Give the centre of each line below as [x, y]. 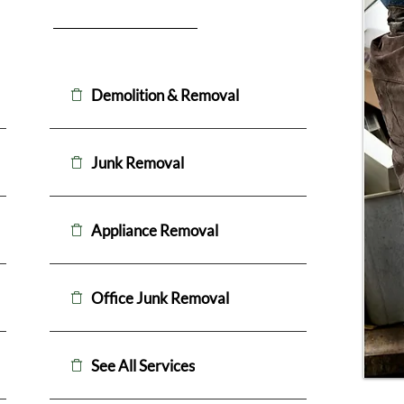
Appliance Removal [155, 230]
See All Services [143, 365]
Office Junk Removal [160, 298]
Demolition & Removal [165, 95]
